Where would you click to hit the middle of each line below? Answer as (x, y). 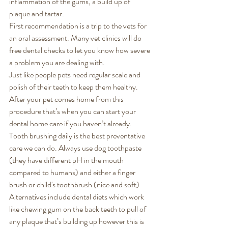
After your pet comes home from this (67, 99)
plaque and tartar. (37, 13)
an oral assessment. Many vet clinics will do (76, 38)
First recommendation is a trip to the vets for (79, 25)
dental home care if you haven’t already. (71, 123)
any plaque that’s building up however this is (77, 221)
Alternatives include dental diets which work (77, 196)
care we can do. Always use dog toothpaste (76, 148)
